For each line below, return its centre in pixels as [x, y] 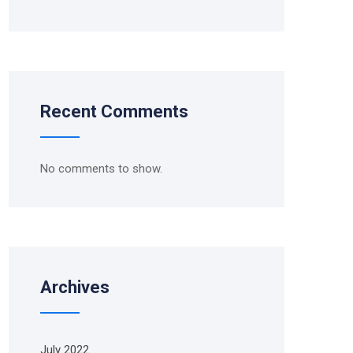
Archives [75, 287]
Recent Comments [114, 111]
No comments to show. [101, 169]
